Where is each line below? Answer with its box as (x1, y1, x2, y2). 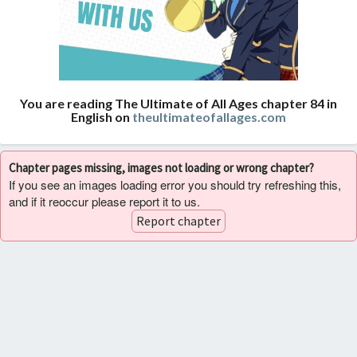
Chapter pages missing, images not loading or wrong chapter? (9, 159, 314, 175)
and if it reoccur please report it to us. (9, 192, 200, 210)
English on (71, 109, 132, 124)
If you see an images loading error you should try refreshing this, (9, 175, 341, 193)
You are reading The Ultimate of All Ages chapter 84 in (20, 96, 337, 111)
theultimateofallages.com (132, 109, 286, 124)
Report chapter (136, 213, 221, 229)
